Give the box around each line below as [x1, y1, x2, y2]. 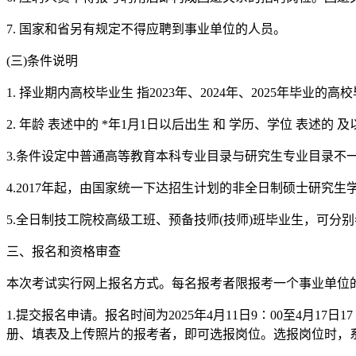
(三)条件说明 [6, 53, 78, 68]
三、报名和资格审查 [6, 244, 121, 258]
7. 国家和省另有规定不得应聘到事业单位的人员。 [6, 21, 286, 36]
